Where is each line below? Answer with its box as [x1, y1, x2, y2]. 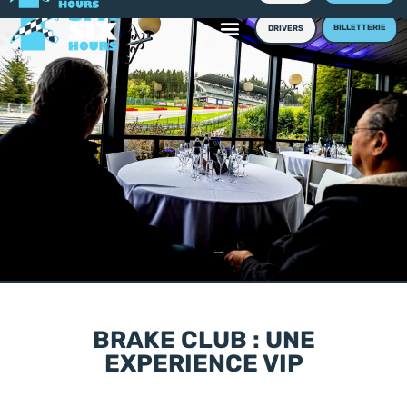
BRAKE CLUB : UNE [92, 329, 315, 354]
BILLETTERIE [333, 23, 386, 32]
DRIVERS [267, 24, 303, 33]
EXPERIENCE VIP [104, 352, 303, 378]
